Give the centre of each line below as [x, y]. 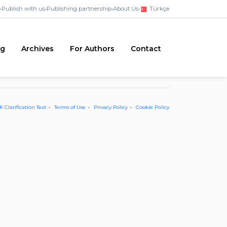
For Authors [92, 49]
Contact [146, 49]
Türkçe [159, 9]
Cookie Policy [153, 107]
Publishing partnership [79, 9]
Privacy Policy [111, 107]
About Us [126, 9]
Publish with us [23, 9]
